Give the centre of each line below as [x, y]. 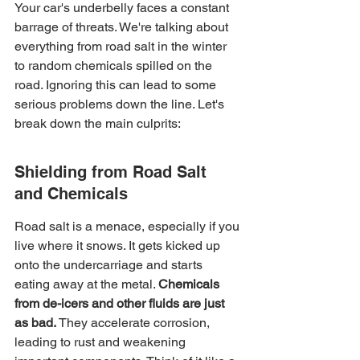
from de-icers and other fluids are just [121, 303]
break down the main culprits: [98, 123]
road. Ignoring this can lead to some [117, 85]
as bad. [35, 323]
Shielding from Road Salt [113, 172]
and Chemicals [71, 194]
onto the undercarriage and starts [110, 265]
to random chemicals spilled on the [115, 65]
